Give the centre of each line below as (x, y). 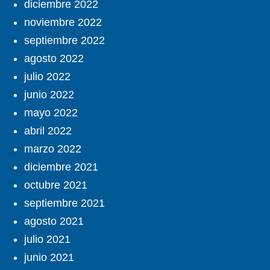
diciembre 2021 (61, 167)
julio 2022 (47, 77)
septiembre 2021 (64, 203)
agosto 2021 (54, 221)
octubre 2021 (56, 185)
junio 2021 (49, 258)
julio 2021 (47, 240)
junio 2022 (49, 95)
